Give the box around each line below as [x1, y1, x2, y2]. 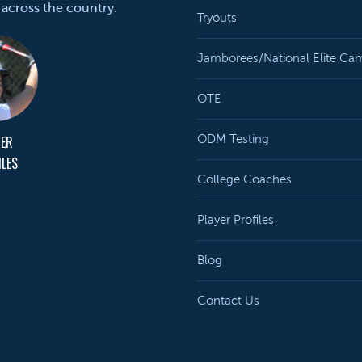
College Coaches [197, 173, 292, 186]
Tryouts [197, 11, 237, 24]
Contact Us [197, 294, 259, 307]
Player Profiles [197, 213, 274, 226]
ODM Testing [197, 133, 269, 145]
